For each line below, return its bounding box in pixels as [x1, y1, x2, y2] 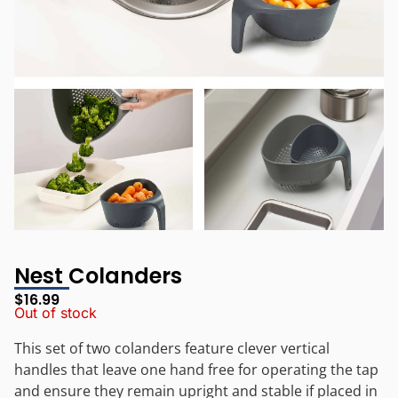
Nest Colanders [14, 260, 182, 291]
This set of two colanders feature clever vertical [14, 338, 330, 359]
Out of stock [14, 304, 97, 322]
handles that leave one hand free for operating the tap [14, 360, 378, 380]
